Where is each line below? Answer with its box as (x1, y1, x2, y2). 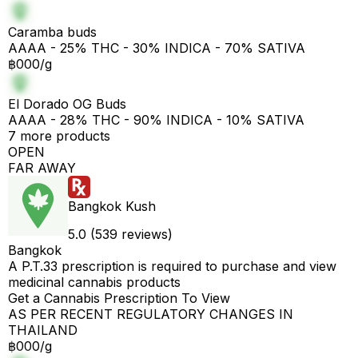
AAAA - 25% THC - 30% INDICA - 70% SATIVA (8, 40, 305, 56)
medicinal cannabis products (8, 274, 181, 290)
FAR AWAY (8, 160, 76, 176)
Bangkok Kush (68, 198, 156, 214)
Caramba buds (8, 24, 97, 40)
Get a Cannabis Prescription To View (8, 290, 230, 306)
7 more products (8, 128, 110, 144)
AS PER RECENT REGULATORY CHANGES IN (8, 306, 293, 322)
